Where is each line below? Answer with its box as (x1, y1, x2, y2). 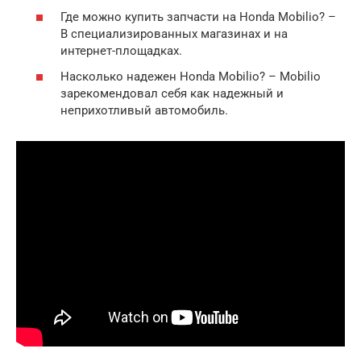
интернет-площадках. (60, 44, 182, 59)
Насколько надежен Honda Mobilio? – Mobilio (60, 68, 321, 84)
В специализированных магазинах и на (60, 27, 288, 42)
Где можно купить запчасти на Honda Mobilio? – (60, 10, 336, 25)
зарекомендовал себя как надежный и (60, 85, 284, 101)
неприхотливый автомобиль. (60, 102, 228, 118)
